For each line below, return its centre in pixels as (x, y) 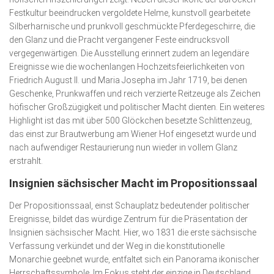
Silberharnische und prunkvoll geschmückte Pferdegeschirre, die (132, 26)
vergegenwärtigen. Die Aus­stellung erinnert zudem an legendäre (129, 53)
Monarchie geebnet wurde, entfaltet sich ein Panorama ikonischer (134, 259)
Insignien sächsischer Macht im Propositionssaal (133, 183)
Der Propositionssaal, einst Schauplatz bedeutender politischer (129, 205)
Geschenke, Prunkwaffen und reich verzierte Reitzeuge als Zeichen (135, 93)
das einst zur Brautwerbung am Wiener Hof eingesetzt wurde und (133, 134)
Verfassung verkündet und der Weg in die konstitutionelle (117, 246)
